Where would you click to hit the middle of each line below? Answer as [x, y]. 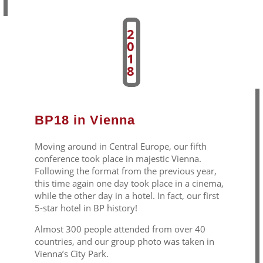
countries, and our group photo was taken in [124, 242]
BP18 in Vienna [85, 120]
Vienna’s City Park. [73, 254]
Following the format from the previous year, [125, 171]
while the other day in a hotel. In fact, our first [127, 196]
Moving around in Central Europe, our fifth [120, 146]
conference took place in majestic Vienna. [119, 159]
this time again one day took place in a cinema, [129, 183]
